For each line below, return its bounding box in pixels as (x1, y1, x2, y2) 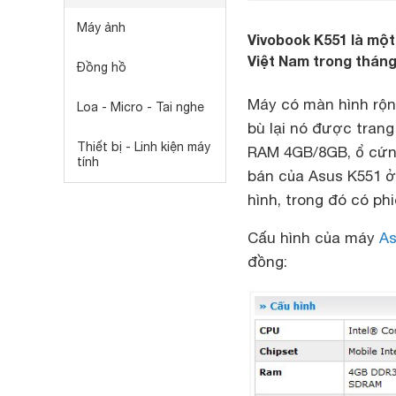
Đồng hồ (77, 60, 126, 74)
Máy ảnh (77, 20, 126, 34)
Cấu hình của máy (247, 229, 379, 247)
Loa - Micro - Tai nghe (77, 100, 204, 114)
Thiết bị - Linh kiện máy (77, 140, 210, 154)
